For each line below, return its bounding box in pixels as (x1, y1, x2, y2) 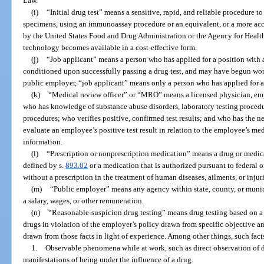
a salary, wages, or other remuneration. (23, 196, 144, 205)
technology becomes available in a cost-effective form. (23, 42, 197, 52)
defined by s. (23, 160, 66, 170)
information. (23, 137, 63, 146)
